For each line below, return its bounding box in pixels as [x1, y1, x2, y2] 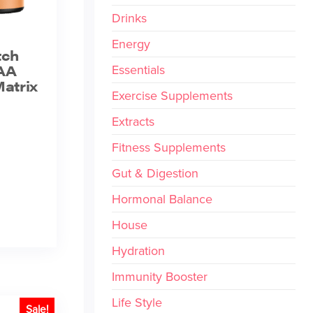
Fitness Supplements [111, 138, 226, 156]
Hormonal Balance [111, 190, 212, 208]
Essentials [111, 61, 165, 78]
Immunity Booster [111, 268, 208, 285]
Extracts [111, 112, 154, 130]
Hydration [111, 242, 165, 259]
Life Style [111, 293, 162, 311]
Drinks [111, 9, 147, 27]
